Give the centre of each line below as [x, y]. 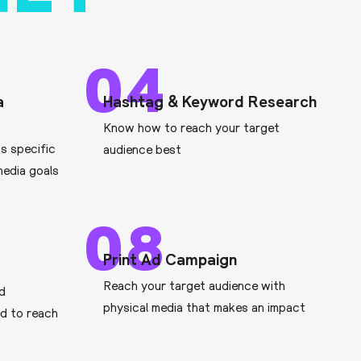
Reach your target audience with [195, 286]
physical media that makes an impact [205, 307]
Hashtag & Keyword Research [210, 101]
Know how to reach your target [192, 128]
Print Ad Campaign [170, 259]
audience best [143, 149]
